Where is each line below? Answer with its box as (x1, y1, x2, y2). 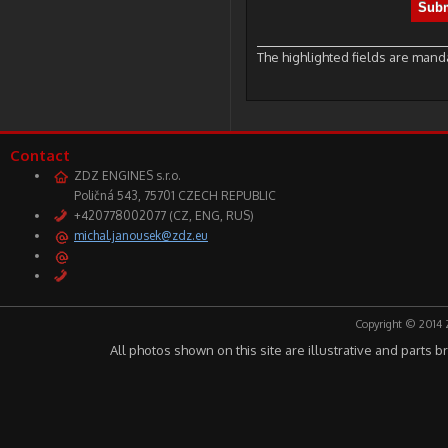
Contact (10, 146, 70, 165)
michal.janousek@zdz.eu (74, 228, 208, 243)
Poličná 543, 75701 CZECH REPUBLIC (74, 188, 276, 203)
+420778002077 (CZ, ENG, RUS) (74, 208, 254, 223)
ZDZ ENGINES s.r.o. (74, 168, 181, 183)
